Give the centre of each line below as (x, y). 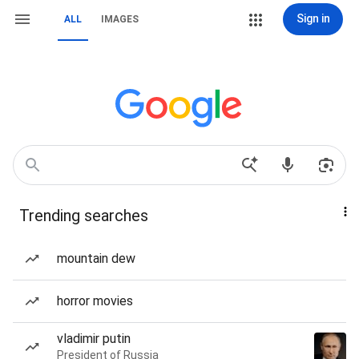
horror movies (95, 301)
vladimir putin (94, 339)
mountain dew (96, 258)
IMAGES (120, 19)
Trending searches (84, 216)
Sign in (313, 18)
